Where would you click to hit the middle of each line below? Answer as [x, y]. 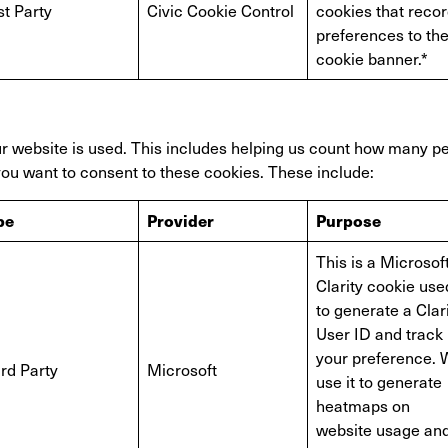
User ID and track [379, 333]
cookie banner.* [372, 58]
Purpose [348, 220]
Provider [180, 220]
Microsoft [182, 369]
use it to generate [379, 381]
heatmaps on [363, 405]
